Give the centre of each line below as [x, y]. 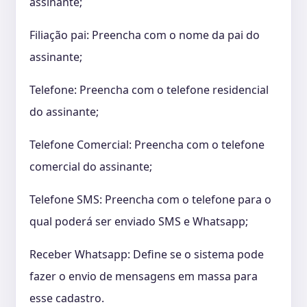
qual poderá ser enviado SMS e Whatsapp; [139, 221]
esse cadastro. [68, 298]
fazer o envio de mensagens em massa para [144, 276]
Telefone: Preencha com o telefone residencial [149, 89]
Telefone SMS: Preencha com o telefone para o [150, 199]
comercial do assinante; [91, 166]
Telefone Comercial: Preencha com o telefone [147, 144]
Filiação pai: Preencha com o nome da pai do [145, 35]
